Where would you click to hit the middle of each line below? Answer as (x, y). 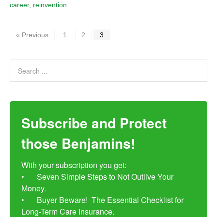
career (19, 5)
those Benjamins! (78, 143)
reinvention (50, 5)
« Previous (32, 35)
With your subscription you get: (74, 165)
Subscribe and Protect (94, 123)
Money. (35, 188)
